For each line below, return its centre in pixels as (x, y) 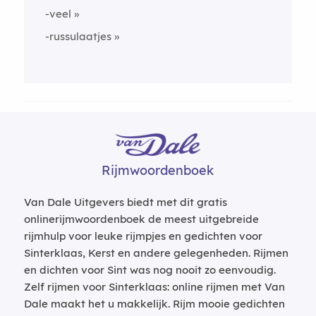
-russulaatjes (78, 36)
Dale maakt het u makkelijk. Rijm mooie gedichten (154, 303)
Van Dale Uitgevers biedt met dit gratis (125, 202)
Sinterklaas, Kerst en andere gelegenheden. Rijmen (156, 253)
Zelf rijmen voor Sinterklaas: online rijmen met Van (154, 286)
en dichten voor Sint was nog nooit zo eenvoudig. (150, 269)
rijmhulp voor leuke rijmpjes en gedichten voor (143, 236)
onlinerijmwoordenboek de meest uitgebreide (141, 219)
